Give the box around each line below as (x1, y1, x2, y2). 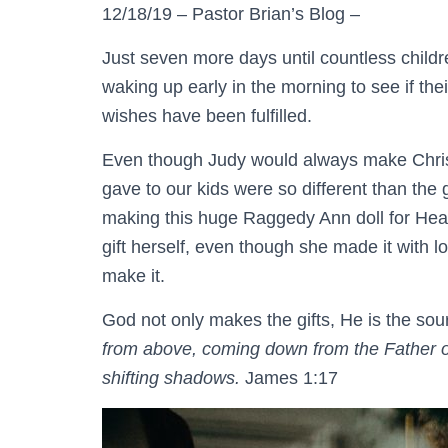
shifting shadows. (102, 368, 240, 388)
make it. (102, 266, 165, 286)
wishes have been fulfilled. (102, 106, 312, 126)
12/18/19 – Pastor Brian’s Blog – (102, 4, 360, 24)
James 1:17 (240, 368, 338, 388)
